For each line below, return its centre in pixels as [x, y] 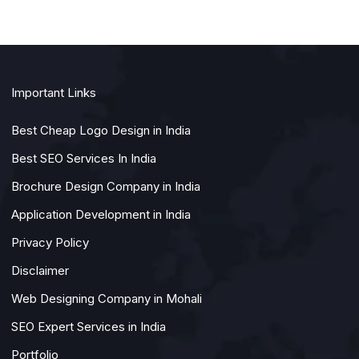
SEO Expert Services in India [89, 326]
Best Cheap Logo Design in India [101, 130]
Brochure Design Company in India [106, 186]
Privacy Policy [50, 242]
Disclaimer [40, 270]
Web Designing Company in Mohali [107, 298]
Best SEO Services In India [84, 158]
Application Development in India [101, 214]
